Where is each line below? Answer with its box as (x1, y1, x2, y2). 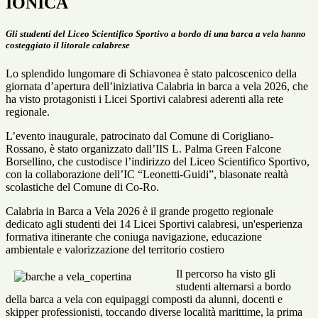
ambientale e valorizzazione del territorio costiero (6, 243, 224, 256)
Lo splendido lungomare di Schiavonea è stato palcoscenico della (6, 67, 297, 79)
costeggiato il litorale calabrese (6, 40, 130, 51)
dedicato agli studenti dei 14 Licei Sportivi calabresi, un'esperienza (6, 217, 302, 230)
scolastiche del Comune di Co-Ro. (6, 180, 162, 193)
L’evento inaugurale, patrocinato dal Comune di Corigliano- (6, 129, 273, 142)
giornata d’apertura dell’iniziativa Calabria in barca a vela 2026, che (6, 79, 308, 92)
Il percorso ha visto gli (176, 267, 275, 280)
